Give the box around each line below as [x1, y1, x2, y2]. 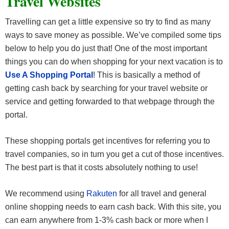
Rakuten [86, 189, 117, 198]
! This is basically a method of [93, 71, 200, 80]
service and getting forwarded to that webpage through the [5, 97, 215, 106]
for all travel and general [117, 189, 207, 198]
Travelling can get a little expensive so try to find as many [5, 17, 211, 27]
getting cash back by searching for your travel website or [5, 84, 208, 93]
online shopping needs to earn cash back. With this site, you [5, 202, 221, 212]
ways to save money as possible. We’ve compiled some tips [5, 31, 221, 40]
